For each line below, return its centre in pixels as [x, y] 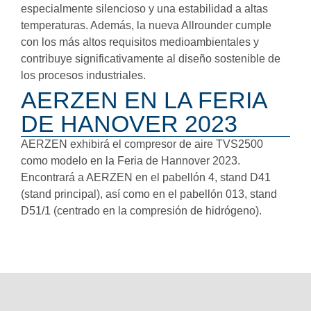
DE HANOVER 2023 [129, 123]
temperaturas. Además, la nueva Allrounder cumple [146, 25]
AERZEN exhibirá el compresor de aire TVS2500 [142, 144]
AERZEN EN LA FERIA [144, 100]
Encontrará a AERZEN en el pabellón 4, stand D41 [146, 177]
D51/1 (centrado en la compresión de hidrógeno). [141, 210]
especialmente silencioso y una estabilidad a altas [144, 8]
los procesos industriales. [83, 75]
